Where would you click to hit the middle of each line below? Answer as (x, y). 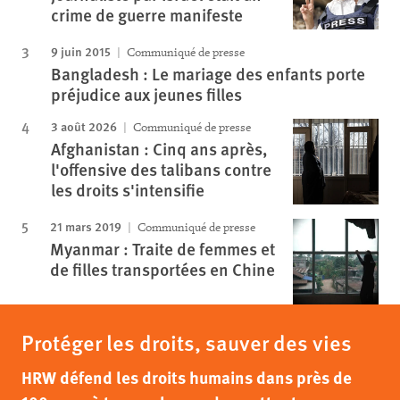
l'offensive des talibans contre (161, 169)
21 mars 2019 (86, 226)
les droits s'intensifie (128, 190)
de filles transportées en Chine (162, 269)
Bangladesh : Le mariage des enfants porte (208, 74)
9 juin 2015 (81, 51)
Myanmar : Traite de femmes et (162, 249)
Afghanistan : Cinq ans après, (159, 149)
